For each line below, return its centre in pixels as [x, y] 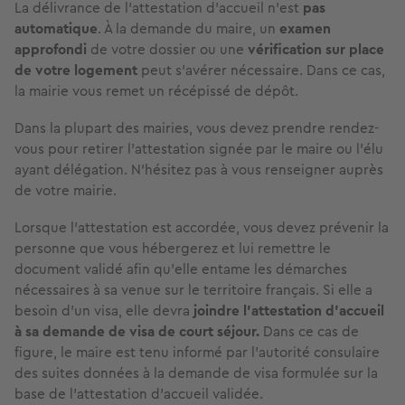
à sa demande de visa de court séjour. [137, 332]
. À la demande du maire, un [188, 29]
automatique [56, 29]
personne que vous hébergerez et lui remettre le [173, 249]
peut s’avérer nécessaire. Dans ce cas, [261, 71]
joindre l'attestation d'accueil [289, 311]
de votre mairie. [66, 191]
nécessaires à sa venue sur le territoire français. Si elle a [193, 290]
